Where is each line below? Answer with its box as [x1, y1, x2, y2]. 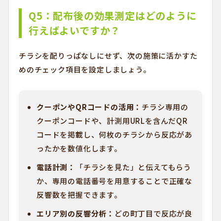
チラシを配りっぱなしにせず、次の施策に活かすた [18, 50, 198, 61]
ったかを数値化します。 [36, 143, 122, 153]
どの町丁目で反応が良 [114, 208, 192, 219]
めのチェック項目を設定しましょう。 [18, 64, 151, 74]
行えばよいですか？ [28, 23, 121, 37]
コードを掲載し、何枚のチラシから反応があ [36, 129, 192, 140]
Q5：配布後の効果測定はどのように [28, 8, 197, 23]
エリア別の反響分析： [36, 208, 114, 219]
